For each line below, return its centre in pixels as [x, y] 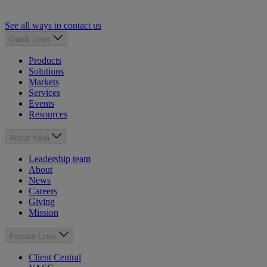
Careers [43, 191]
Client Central [55, 257]
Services [44, 93]
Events [41, 104]
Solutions [46, 72]
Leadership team [60, 159]
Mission [44, 213]
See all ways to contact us [53, 26]
